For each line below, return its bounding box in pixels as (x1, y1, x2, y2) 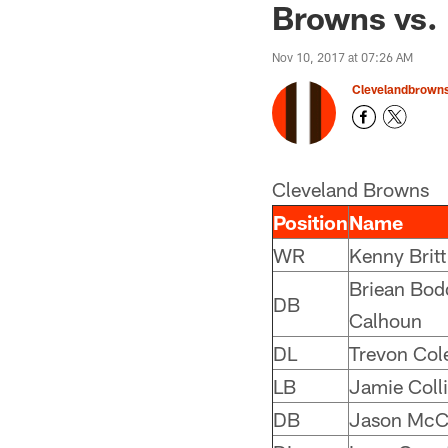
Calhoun (349, 308, 422, 332)
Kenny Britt (349, 243, 446, 267)
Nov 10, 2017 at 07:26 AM (272, 50, 413, 64)
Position (273, 210, 348, 234)
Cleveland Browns (272, 177, 429, 201)
